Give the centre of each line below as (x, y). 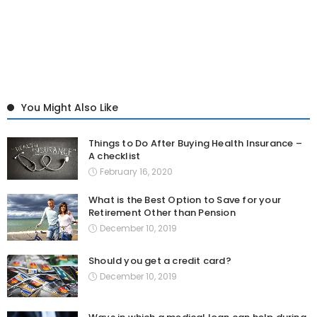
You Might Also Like (70, 108)
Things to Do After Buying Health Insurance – (195, 144)
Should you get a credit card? (160, 261)
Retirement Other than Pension (162, 213)
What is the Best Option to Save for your (185, 200)
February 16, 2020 (136, 172)
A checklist (115, 156)
